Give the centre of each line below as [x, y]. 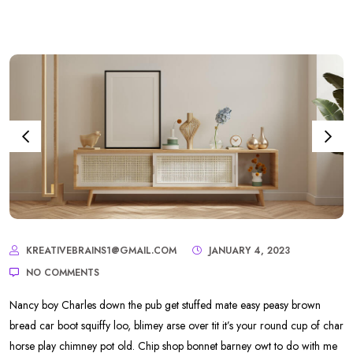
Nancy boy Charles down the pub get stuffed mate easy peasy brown [165, 305]
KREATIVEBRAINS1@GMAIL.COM [101, 251]
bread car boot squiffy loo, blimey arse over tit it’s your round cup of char [176, 326]
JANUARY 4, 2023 [248, 251]
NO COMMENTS [61, 273]
